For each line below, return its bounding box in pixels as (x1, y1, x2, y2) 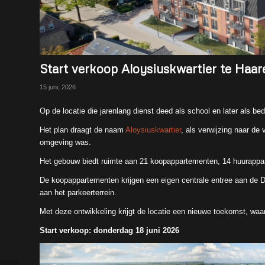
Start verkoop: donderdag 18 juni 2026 (40, 225, 179, 235)
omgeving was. (40, 137, 91, 147)
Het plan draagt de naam (40, 125, 125, 134)
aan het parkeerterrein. (40, 188, 117, 197)
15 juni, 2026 (40, 83, 76, 91)
